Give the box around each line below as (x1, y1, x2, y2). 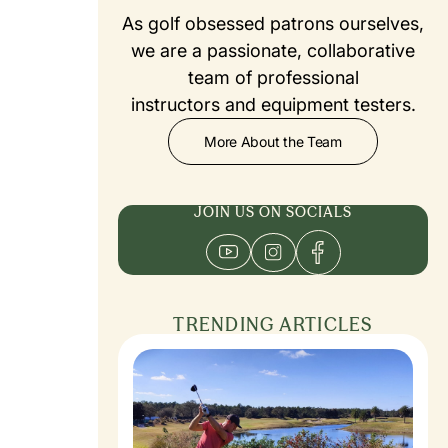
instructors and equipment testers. (130, 93, 416, 115)
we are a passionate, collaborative (131, 39, 415, 61)
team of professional (187, 66, 359, 88)
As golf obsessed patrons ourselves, (122, 12, 424, 34)
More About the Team (204, 132, 342, 150)
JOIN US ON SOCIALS (194, 202, 352, 221)
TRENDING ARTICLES (173, 312, 373, 336)
